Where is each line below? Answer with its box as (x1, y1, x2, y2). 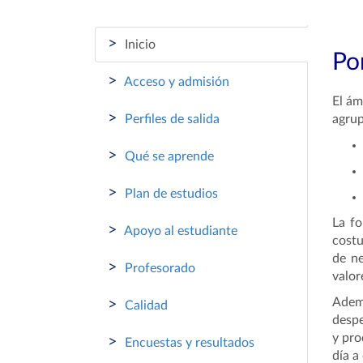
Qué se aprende (122, 150, 214, 163)
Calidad (122, 299, 168, 312)
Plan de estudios (122, 187, 218, 200)
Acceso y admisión (122, 75, 229, 88)
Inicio (122, 38, 156, 51)
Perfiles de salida (122, 113, 220, 126)
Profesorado (122, 262, 195, 275)
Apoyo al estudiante (122, 224, 237, 237)
